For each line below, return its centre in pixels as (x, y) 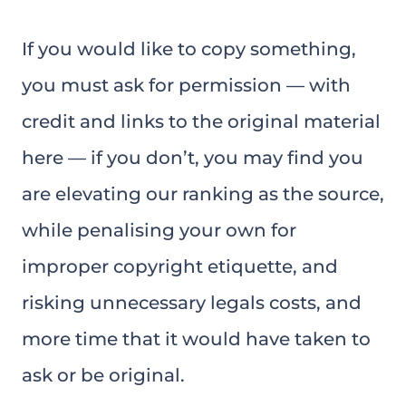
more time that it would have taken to (196, 339)
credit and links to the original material (201, 121)
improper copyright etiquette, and (180, 266)
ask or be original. (103, 375)
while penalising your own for (159, 230)
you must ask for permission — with (186, 85)
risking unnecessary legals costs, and (192, 303)
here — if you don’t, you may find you (193, 158)
